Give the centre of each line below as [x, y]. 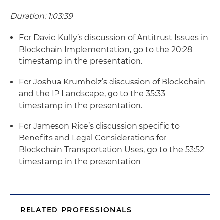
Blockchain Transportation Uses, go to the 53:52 [111, 150]
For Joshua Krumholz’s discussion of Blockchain [112, 82]
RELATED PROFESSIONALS [76, 210]
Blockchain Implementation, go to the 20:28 [105, 49]
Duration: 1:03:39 [41, 16]
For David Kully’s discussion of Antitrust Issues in [113, 38]
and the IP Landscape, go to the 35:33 [92, 94]
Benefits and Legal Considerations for [93, 138]
